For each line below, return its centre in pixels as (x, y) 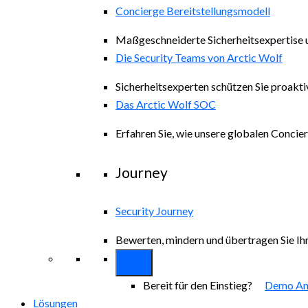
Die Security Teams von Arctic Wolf (199, 57)
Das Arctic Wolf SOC (166, 104)
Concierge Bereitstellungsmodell (193, 10)
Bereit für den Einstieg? (204, 285)
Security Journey (154, 210)
